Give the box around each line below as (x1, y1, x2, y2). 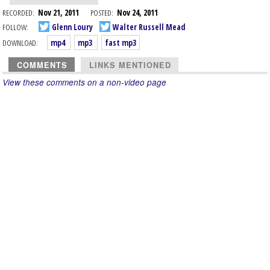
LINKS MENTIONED (89, 60, 171, 71)
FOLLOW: (2, 20, 28, 33)
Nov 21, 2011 (38, 7, 90, 18)
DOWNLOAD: (2, 37, 38, 48)
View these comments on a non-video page (2, 77, 166, 88)
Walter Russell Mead (111, 20, 186, 33)
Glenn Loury (50, 20, 93, 33)
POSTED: (90, 7, 113, 18)
